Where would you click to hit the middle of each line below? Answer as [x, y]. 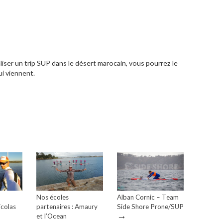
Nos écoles [53, 197]
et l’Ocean [52, 216]
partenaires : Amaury [67, 206]
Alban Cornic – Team [148, 197]
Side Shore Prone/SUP [150, 206]
